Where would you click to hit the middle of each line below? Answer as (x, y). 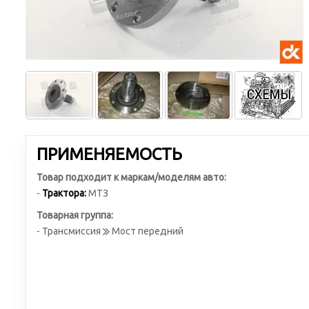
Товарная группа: (75, 215)
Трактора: (64, 193)
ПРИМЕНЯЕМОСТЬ (109, 154)
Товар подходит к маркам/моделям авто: (131, 177)
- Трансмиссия (70, 231)
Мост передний (147, 231)
